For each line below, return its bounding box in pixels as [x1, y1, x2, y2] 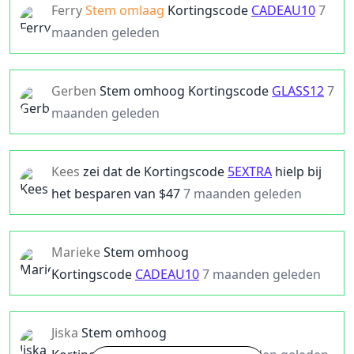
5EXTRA [228, 163, 272, 180]
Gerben [51, 82, 96, 100]
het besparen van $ [51, 185, 166, 202]
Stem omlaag [85, 2, 168, 19]
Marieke [51, 243, 100, 261]
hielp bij [275, 163, 322, 180]
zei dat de [83, 163, 141, 180]
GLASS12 [272, 82, 324, 100]
